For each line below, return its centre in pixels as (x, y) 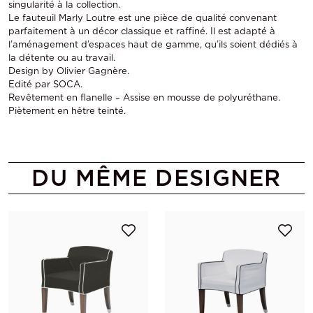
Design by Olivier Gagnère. (69, 71)
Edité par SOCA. (45, 84)
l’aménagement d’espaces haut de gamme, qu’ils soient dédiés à (153, 44)
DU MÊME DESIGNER (156, 178)
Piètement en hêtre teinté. (67, 111)
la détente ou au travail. (62, 58)
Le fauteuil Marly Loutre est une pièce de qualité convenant (143, 18)
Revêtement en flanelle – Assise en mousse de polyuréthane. (144, 97)
